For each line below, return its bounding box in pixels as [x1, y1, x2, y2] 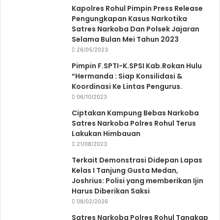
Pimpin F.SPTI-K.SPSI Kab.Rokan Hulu [72, 60, 202, 71]
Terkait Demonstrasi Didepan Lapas [72, 155, 202, 165]
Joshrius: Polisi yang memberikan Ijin [72, 175, 203, 186]
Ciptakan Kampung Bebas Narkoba [72, 108, 199, 118]
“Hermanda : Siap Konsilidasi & [72, 71, 182, 81]
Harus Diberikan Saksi [72, 186, 150, 196]
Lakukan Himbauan [72, 128, 140, 138]
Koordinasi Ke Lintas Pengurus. [72, 81, 182, 91]
